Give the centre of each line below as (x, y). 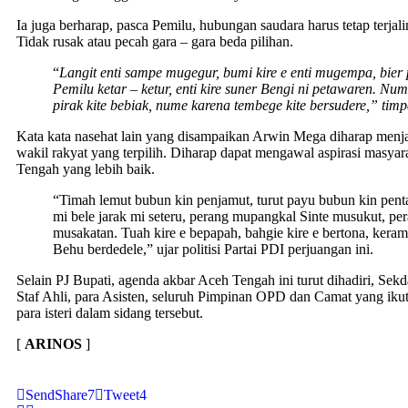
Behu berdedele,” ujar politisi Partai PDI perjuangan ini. (213, 249)
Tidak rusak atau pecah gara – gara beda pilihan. (155, 41)
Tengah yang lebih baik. (86, 168)
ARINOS (53, 343)
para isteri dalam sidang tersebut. (110, 312)
